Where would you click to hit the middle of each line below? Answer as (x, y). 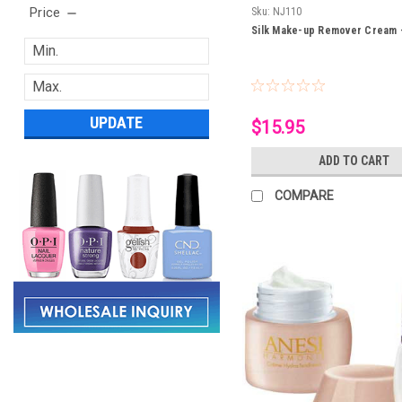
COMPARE (305, 196)
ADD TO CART (354, 161)
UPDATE (117, 122)
